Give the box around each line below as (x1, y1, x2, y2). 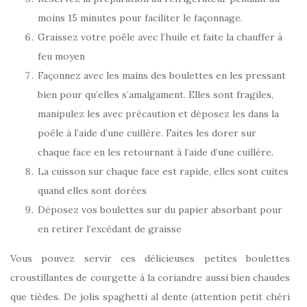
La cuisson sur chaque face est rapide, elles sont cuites (38, 165, 288, 178)
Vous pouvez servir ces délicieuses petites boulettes (10, 252, 290, 265)
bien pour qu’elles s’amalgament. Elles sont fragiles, (38, 88, 273, 101)
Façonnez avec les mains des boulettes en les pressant (38, 69, 286, 82)
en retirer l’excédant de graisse (38, 223, 182, 236)
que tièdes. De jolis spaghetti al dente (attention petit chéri (10, 291, 290, 304)
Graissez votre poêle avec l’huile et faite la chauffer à (38, 31, 282, 44)
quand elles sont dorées (38, 184, 147, 197)
